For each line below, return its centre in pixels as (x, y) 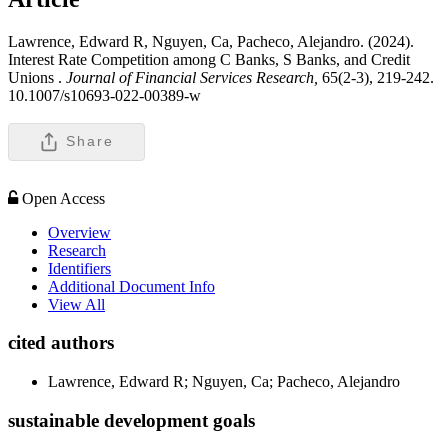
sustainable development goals (131, 420)
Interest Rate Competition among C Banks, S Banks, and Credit (209, 59)
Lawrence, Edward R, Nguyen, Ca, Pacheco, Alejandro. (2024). (211, 41)
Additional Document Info (131, 286)
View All (76, 304)
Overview (79, 232)
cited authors (61, 343)
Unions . (35, 77)
